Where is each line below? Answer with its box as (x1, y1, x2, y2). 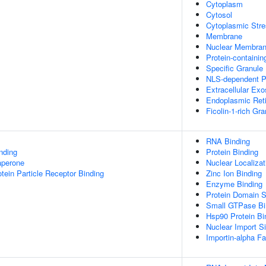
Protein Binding (206, 146, 258, 157)
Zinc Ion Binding (206, 167, 262, 179)
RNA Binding (206, 135, 250, 147)
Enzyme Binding (206, 178, 262, 189)
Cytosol (206, 9, 232, 20)
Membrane (206, 30, 242, 42)
